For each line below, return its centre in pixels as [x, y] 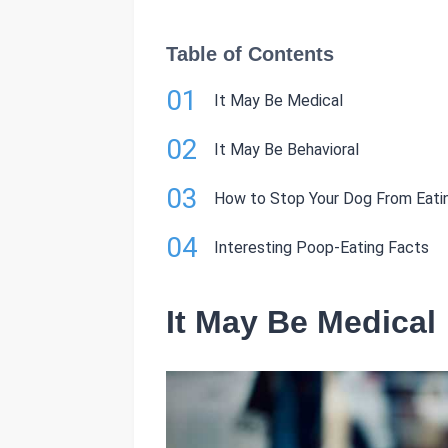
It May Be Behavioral [286, 149]
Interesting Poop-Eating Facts [321, 247]
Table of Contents [250, 54]
